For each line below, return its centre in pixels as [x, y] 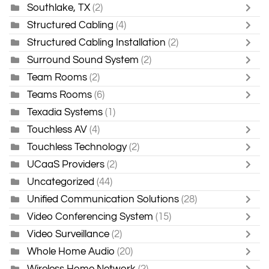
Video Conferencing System [90, 216]
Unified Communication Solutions [103, 199]
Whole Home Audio [71, 251]
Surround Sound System [83, 59]
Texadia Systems [65, 112]
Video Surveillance [68, 234]
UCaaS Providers [66, 164]
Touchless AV [57, 129]
